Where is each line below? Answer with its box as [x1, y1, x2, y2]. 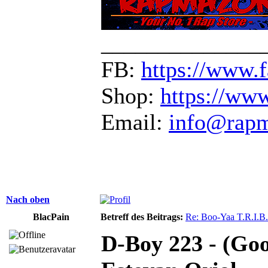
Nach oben [6, 194, 50, 205]
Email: [101, 109, 169, 135]
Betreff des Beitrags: [100, 211, 183, 222]
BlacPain [32, 211, 69, 222]
